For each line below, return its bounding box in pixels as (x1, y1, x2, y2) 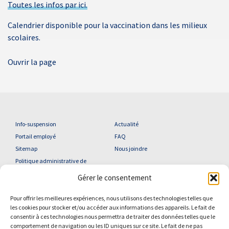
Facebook (138, 218, 163, 226)
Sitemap (15, 145, 37, 153)
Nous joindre (114, 145, 147, 153)
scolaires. (8, 32, 40, 43)
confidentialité (15, 169, 54, 177)
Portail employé (15, 132, 56, 141)
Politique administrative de (15, 157, 86, 165)
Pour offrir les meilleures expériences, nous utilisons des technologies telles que (10, 194, 213, 202)
